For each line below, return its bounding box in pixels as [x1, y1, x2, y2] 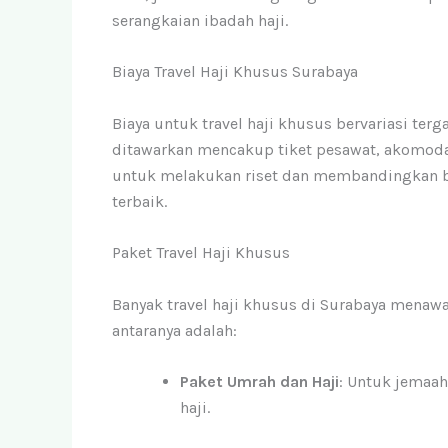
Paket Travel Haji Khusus [112, 243, 290, 263]
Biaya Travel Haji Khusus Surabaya [112, 62, 358, 82]
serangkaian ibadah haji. [112, 10, 288, 30]
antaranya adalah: [112, 320, 237, 340]
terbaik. [112, 191, 167, 211]
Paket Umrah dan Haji [180, 372, 339, 392]
